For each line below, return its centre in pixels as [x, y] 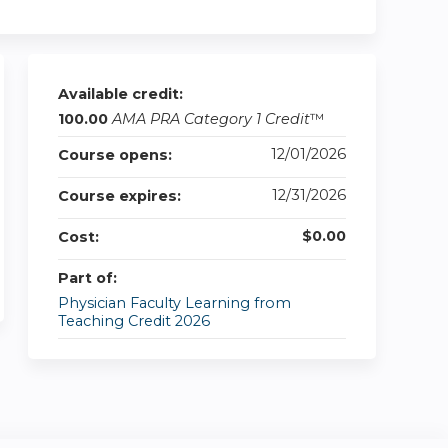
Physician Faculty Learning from [174, 303]
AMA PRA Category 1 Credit [211, 119]
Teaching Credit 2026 [134, 321]
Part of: [89, 278]
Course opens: [117, 155]
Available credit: [122, 94]
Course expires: [121, 196]
